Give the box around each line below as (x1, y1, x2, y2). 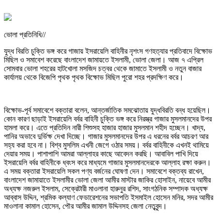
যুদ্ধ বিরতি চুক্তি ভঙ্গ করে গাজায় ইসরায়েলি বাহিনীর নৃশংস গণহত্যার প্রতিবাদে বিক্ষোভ (4, 47, 212, 56)
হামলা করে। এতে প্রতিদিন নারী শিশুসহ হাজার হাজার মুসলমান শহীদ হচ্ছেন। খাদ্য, (4, 124, 205, 132)
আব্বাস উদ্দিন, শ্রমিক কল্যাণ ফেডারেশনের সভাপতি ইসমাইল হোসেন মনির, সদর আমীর (4, 193, 213, 202)
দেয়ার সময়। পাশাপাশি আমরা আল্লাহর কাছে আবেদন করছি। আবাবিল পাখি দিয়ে (4, 150, 198, 158)
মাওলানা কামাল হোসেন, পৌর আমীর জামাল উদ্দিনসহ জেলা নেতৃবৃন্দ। (4, 202, 167, 211)
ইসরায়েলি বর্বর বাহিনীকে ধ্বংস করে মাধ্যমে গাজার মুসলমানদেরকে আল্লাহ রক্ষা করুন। (4, 158, 211, 167)
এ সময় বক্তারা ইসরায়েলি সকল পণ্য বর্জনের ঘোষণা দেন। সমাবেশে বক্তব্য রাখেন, (4, 167, 204, 176)
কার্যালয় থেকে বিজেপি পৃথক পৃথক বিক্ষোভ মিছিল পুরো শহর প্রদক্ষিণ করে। (4, 73, 184, 82)
